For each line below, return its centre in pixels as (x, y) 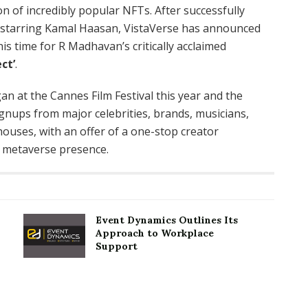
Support (117, 246)
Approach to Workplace (155, 233)
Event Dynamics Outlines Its (167, 220)
